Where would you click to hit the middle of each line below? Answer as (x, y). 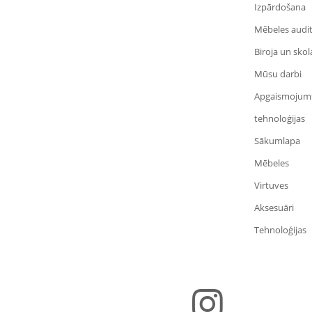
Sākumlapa (277, 141)
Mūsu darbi (278, 74)
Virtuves (271, 186)
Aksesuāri (274, 208)
